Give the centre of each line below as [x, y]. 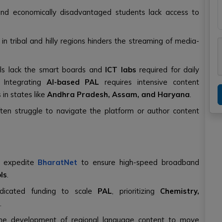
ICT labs [121, 70]
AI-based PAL [73, 82]
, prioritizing [136, 191]
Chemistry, [180, 191]
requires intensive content [149, 82]
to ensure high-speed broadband [139, 162]
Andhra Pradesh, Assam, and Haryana [118, 94]
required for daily [167, 70]
